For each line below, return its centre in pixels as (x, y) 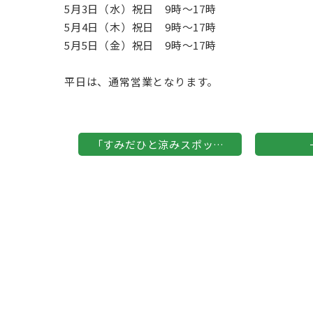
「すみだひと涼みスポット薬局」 (219, 144)
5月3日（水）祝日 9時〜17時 (140, 9)
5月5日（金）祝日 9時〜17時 (140, 45)
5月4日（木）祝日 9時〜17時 (140, 27)
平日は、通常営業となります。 (141, 81)
